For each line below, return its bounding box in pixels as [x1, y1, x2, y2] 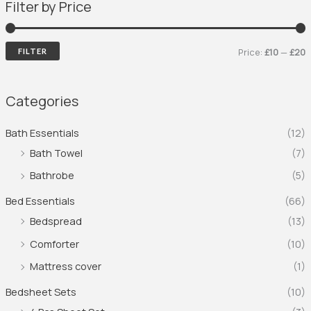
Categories [5, 91, 78, 110]
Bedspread [29, 213, 82, 228]
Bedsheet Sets [5, 284, 76, 299]
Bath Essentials [5, 125, 79, 140]
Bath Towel [29, 145, 83, 160]
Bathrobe [29, 168, 74, 183]
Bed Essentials [5, 193, 75, 208]
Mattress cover [29, 259, 101, 274]
